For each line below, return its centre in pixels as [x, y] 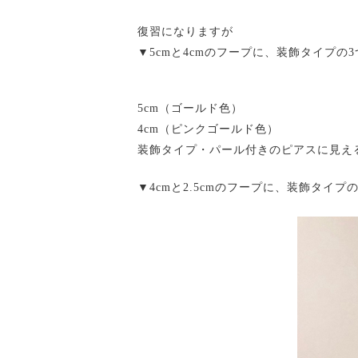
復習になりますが [185, 32]
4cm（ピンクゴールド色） [208, 129]
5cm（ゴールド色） [190, 108]
